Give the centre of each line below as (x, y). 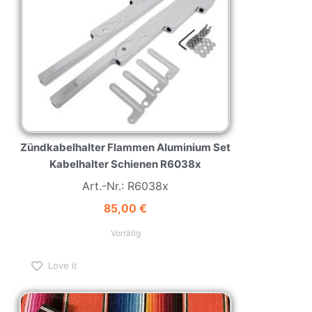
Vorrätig (125, 233)
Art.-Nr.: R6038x (125, 186)
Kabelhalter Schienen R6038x (125, 164)
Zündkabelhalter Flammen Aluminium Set (125, 148)
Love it (63, 266)
